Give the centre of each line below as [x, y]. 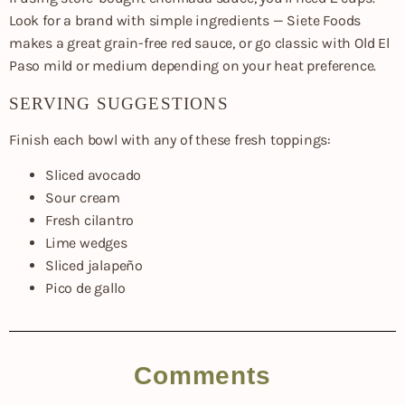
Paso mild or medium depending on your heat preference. [193, 65]
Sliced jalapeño [94, 266]
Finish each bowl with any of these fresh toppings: [170, 139]
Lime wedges [86, 243]
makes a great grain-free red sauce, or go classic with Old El [199, 42]
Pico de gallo [85, 288]
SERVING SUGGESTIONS [119, 103]
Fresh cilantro [90, 221]
